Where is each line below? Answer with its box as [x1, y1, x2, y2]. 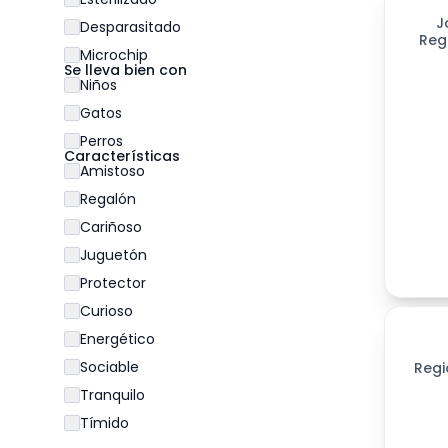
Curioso [80, 301, 133, 321]
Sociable [80, 357, 139, 377]
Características [64, 146, 180, 166]
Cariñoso [80, 217, 142, 237]
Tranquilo [80, 385, 145, 405]
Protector [80, 273, 146, 293]
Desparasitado [80, 17, 181, 37]
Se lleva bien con [64, 60, 187, 80]
